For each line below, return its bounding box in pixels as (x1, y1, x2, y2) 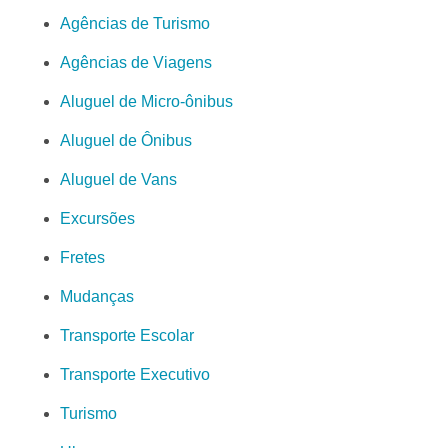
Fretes (60, 249, 105, 267)
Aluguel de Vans (60, 171, 177, 189)
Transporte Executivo (60, 366, 210, 384)
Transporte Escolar (60, 327, 194, 345)
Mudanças (60, 288, 134, 306)
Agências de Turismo (60, 15, 210, 33)
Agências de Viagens (60, 54, 212, 72)
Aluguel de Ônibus (60, 132, 192, 150)
